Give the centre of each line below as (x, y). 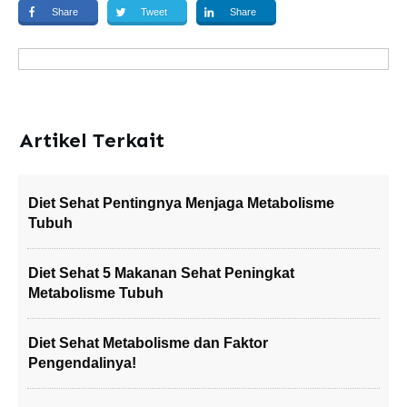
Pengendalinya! (82, 363)
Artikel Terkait (92, 140)
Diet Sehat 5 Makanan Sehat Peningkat (161, 273)
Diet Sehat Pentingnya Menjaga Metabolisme (181, 203)
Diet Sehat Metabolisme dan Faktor (148, 343)
